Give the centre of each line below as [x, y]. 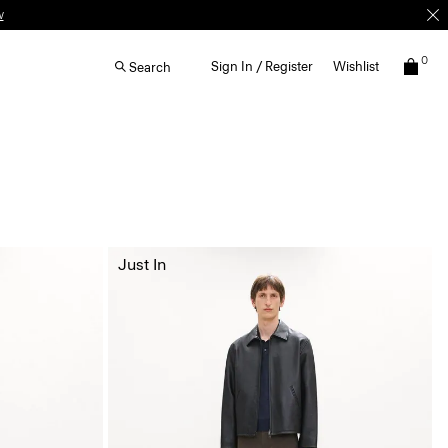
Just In [141, 264]
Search [150, 67]
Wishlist [356, 66]
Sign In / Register [262, 66]
